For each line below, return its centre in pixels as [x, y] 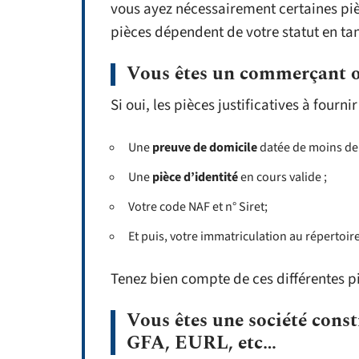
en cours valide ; [284, 177]
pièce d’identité [196, 177]
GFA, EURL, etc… [202, 343]
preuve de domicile [204, 147]
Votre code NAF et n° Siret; [196, 207]
